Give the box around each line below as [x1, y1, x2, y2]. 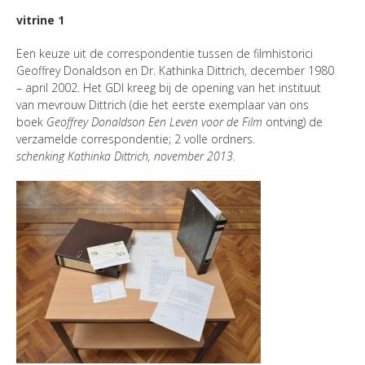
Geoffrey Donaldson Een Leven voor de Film [46, 114, 262, 130]
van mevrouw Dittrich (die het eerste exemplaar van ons [16, 97, 309, 113]
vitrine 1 [16, 12, 64, 29]
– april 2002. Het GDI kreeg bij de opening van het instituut [16, 80, 321, 96]
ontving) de [262, 114, 323, 130]
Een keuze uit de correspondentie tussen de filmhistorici [16, 46, 313, 62]
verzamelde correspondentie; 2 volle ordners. [16, 131, 255, 147]
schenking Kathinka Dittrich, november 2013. [16, 148, 235, 165]
